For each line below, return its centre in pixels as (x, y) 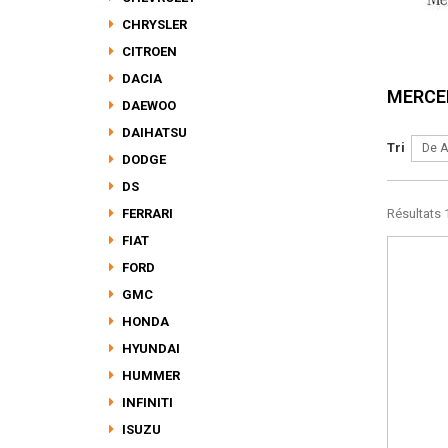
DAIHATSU (153, 132)
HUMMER (149, 375)
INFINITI (146, 402)
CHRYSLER (153, 24)
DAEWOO (147, 105)
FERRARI (146, 213)
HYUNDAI (149, 348)
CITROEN (148, 51)
